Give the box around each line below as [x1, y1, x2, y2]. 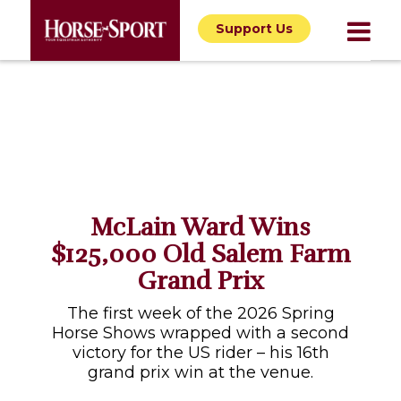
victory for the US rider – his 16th [72, 343, 329, 363]
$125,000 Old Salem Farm [50, 239, 351, 269]
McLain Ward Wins [90, 212, 311, 243]
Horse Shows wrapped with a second [52, 323, 349, 343]
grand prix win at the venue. [88, 363, 313, 382]
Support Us [215, 21, 293, 37]
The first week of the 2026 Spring [66, 303, 335, 323]
